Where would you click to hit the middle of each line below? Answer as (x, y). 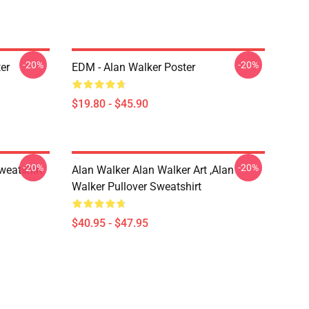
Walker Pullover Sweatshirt (137, 187)
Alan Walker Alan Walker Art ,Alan (153, 170)
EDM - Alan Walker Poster (133, 67)
